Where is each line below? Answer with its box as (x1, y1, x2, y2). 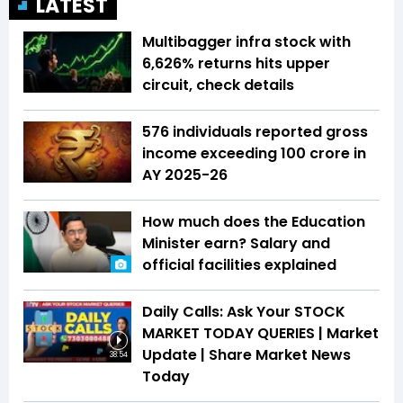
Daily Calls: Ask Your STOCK (142, 301, 345, 323)
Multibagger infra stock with (142, 31, 351, 53)
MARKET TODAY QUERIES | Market (142, 323, 379, 345)
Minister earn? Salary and (142, 233, 330, 255)
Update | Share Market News (142, 345, 351, 366)
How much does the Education (142, 211, 365, 233)
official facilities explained (142, 255, 336, 276)
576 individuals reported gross (142, 121, 368, 143)
